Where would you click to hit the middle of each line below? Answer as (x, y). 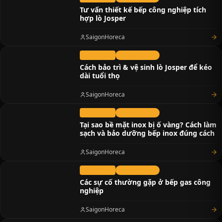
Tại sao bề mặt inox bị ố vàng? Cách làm (148, 125)
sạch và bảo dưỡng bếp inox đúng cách (147, 133)
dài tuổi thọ (100, 76)
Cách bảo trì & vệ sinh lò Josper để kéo (146, 67)
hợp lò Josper (103, 18)
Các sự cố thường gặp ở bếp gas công (145, 182)
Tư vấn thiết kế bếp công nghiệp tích (143, 10)
